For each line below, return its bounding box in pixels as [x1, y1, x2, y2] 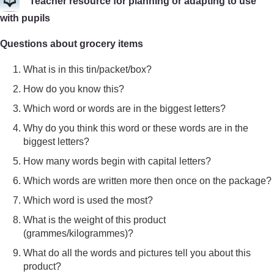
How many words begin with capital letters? [23, 155, 212, 166]
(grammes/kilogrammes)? [23, 228, 134, 239]
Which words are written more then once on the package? [23, 175, 272, 186]
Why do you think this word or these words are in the [23, 122, 249, 133]
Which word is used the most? [23, 194, 154, 206]
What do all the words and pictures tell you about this [23, 247, 251, 258]
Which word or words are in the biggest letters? [23, 103, 226, 114]
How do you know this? [23, 83, 125, 94]
